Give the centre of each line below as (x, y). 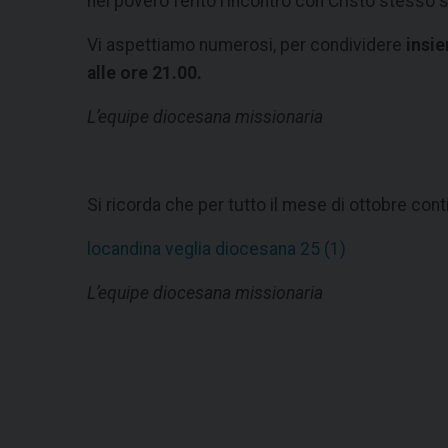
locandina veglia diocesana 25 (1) (216, 249)
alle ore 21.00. (144, 73)
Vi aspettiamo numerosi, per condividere (246, 45)
